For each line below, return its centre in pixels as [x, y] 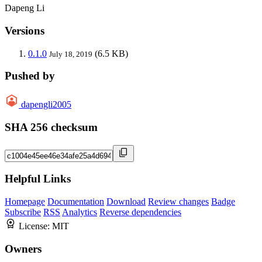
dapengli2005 [46, 105]
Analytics [80, 212]
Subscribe [23, 212]
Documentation [76, 202]
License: [35, 226]
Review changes [178, 202]
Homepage [25, 202]
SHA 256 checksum [51, 127]
